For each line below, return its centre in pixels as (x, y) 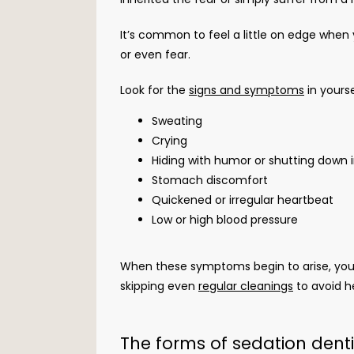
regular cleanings (246, 286)
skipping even (159, 286)
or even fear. (155, 54)
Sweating (179, 121)
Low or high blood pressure (226, 219)
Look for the (154, 90)
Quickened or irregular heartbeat (244, 200)
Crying (171, 140)
